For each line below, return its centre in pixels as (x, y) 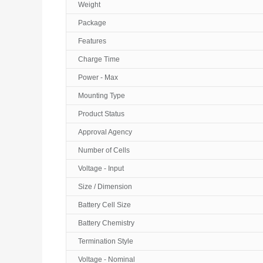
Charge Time (99, 59)
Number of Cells (104, 150)
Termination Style (106, 241)
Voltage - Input (101, 168)
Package (92, 23)
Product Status (101, 114)
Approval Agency (105, 132)
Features (92, 41)
